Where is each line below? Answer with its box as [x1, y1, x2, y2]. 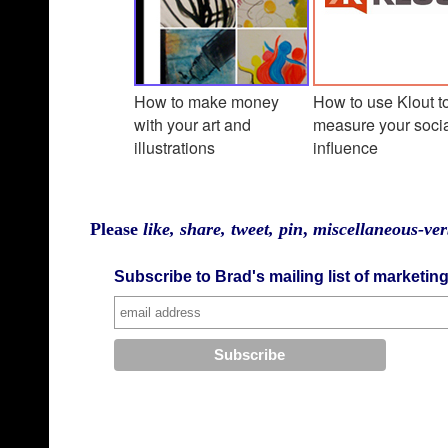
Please [90, 218, 143, 239]
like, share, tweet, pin [143, 218, 303, 239]
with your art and [134, 112, 251, 136]
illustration [134, 135, 207, 159]
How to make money [134, 89, 279, 113]
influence [313, 135, 378, 159]
